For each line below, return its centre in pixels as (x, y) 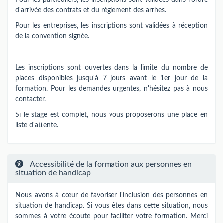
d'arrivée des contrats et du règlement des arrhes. (91, 10)
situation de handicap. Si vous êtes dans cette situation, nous (111, 206)
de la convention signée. (52, 36)
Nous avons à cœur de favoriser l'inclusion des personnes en (111, 195)
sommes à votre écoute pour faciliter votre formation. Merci (111, 216)
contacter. (33, 99)
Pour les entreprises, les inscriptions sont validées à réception (111, 26)
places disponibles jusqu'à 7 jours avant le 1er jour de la (111, 78)
